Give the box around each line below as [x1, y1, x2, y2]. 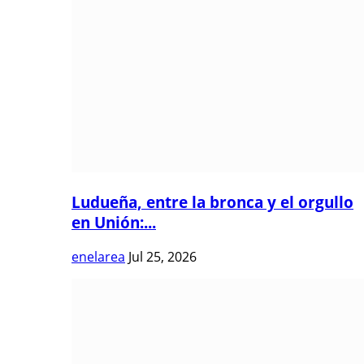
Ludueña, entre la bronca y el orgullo [71, 192, 353, 213]
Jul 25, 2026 [128, 247, 197, 266]
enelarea [71, 247, 125, 266]
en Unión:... [71, 212, 156, 233]
